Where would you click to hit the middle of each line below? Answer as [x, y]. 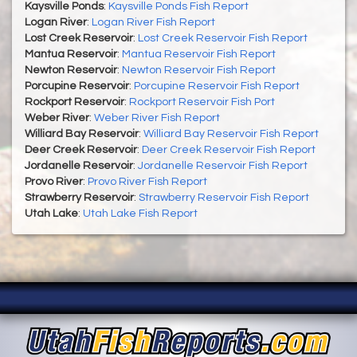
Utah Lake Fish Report [140, 214]
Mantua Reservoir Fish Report [199, 55]
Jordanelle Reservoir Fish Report [223, 166]
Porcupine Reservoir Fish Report [217, 86]
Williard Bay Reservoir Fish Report [231, 134]
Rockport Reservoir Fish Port [202, 102]
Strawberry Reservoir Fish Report [224, 198]
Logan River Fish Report [153, 23]
